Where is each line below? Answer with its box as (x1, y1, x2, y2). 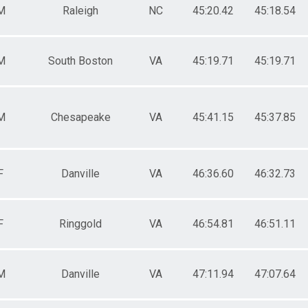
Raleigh (63, 3, 98, 17)
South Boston (48, 54, 113, 67)
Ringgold (59, 217, 102, 230)
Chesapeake (50, 110, 111, 124)
